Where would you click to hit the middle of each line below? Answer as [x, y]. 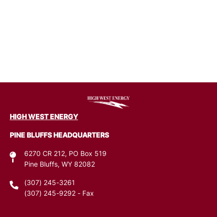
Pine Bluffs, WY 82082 [60, 165]
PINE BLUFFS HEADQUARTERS [59, 136]
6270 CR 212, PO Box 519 [65, 155]
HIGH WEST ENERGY [44, 118]
